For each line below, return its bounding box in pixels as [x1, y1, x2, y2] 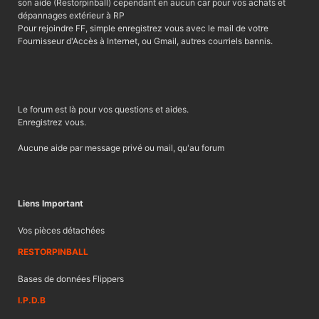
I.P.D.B [18, 295, 46, 306]
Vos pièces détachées [18, 225, 105, 236]
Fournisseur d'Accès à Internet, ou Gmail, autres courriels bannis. [18, 36, 273, 47]
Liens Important [18, 198, 83, 209]
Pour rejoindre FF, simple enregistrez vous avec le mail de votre [18, 23, 268, 34]
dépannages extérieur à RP [18, 10, 125, 21]
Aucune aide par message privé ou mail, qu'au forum [18, 142, 224, 154]
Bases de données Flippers [18, 273, 124, 285]
